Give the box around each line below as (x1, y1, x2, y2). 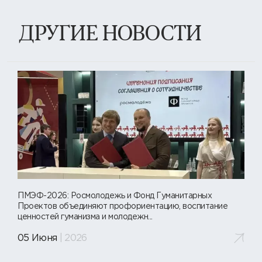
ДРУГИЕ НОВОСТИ (19, 17, 202, 47)
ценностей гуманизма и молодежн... (18, 213, 153, 221)
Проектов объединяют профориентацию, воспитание (18, 203, 227, 211)
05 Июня (18, 233, 57, 243)
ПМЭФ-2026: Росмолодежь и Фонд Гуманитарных (18, 192, 212, 200)
